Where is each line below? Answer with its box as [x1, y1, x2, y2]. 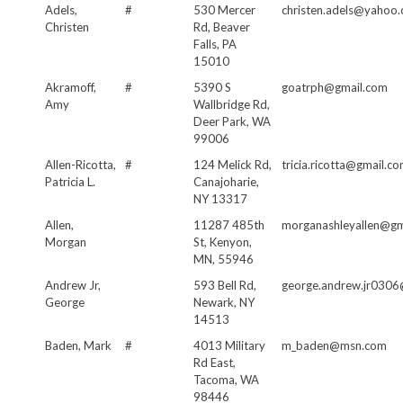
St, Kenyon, [193, 234, 252, 249]
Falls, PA [193, 36, 237, 51]
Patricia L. [45, 174, 95, 189]
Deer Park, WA [193, 113, 271, 129]
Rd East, [193, 354, 236, 370]
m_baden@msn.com [282, 337, 387, 353]
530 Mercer [193, 2, 255, 17]
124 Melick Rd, [193, 157, 272, 172]
